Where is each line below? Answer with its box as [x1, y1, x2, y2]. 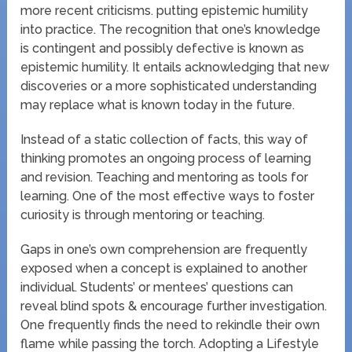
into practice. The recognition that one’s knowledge [20, 21, 321, 37]
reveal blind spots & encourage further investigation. [20, 298, 328, 313]
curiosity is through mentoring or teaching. [20, 207, 266, 222]
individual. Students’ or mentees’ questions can [20, 279, 294, 295]
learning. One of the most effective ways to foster [20, 188, 315, 203]
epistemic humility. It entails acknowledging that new [20, 59, 330, 75]
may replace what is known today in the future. [20, 97, 295, 112]
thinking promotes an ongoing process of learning [20, 150, 312, 166]
